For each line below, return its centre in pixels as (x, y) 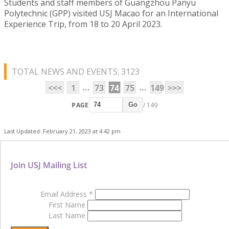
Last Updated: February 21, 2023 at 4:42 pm (62, 131)
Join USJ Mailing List (49, 165)
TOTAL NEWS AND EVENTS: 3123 (76, 72)
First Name (68, 205)
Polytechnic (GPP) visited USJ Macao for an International (111, 14)
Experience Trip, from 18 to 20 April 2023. (83, 24)
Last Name (68, 216)
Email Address (65, 194)
